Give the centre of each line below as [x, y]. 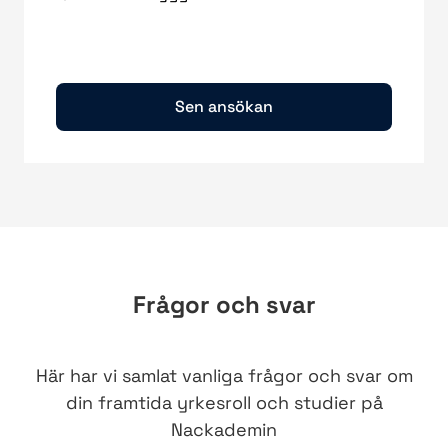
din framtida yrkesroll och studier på [224, 403]
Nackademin [224, 430]
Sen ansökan [224, 107]
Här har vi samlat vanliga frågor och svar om [224, 376]
